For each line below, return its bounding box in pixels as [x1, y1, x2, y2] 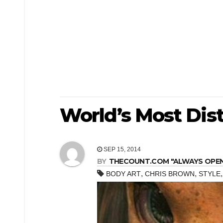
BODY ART [106, 170, 141, 178]
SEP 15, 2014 [102, 146, 141, 153]
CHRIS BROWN [145, 170, 195, 178]
